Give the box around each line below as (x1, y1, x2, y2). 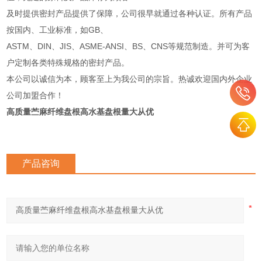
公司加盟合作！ (6, 90, 64, 100)
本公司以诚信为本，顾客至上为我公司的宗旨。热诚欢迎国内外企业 (6, 74, 253, 84)
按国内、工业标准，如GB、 (6, 25, 109, 35)
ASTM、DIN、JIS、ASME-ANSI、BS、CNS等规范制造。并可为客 (6, 41, 250, 51)
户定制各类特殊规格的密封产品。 (6, 57, 130, 67)
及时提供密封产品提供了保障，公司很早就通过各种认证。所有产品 (6, 8, 253, 18)
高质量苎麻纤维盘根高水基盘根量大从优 (6, 106, 154, 116)
